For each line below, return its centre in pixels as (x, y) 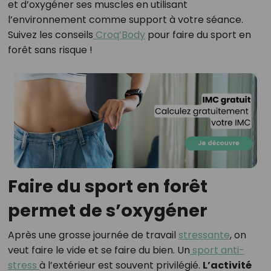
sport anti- (217, 250)
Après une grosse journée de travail (93, 235)
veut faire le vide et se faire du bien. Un (99, 250)
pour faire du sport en (198, 35)
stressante (204, 235)
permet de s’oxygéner (107, 211)
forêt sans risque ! (50, 50)
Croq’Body (119, 35)
